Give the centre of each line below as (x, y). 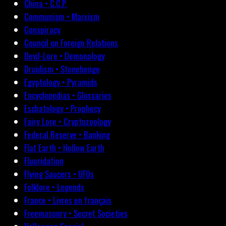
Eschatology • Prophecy (63, 108)
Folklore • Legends (54, 187)
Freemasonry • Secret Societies (76, 213)
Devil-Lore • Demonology (65, 56)
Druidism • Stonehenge (62, 69)
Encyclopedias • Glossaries (68, 95)
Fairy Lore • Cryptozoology (68, 122)
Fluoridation (44, 161)
